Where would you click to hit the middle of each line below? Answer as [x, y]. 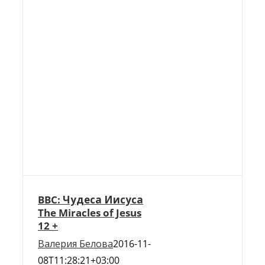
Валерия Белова [75, 244]
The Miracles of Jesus [90, 213]
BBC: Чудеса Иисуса [91, 200]
